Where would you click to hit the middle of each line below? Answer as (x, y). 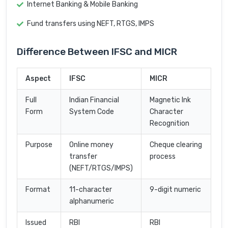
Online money (91, 145)
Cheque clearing (176, 145)
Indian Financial (94, 100)
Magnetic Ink (170, 100)
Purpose (39, 145)
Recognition (169, 124)
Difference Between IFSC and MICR (97, 52)
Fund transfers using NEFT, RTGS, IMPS (91, 24)
